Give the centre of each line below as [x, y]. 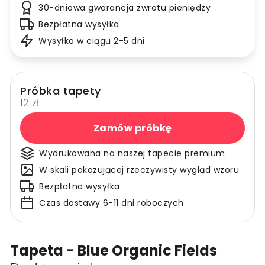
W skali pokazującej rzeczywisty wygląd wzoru [139, 170]
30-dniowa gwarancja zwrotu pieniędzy [125, 8]
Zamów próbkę [132, 128]
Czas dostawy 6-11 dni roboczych [112, 203]
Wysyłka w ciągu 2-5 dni [92, 41]
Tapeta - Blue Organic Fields [114, 251]
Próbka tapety [61, 91]
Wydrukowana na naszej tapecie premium [132, 153]
